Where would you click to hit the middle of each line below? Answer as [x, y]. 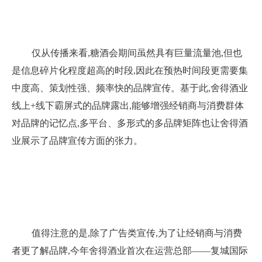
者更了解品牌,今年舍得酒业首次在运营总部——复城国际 [130, 251]
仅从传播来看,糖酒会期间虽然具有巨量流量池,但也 [137, 53]
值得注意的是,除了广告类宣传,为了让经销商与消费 [137, 233]
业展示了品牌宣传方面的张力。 [77, 141]
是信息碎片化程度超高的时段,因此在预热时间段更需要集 [130, 70]
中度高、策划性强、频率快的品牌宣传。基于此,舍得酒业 [130, 88]
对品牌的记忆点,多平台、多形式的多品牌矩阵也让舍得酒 [130, 123]
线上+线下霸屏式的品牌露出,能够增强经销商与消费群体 [128, 106]
